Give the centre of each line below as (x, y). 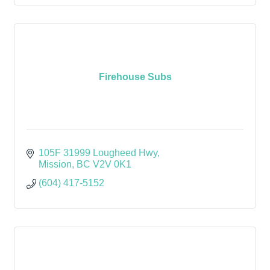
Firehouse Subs (135, 77)
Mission (55, 164)
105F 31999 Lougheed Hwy (98, 153)
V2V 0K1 (112, 164)
